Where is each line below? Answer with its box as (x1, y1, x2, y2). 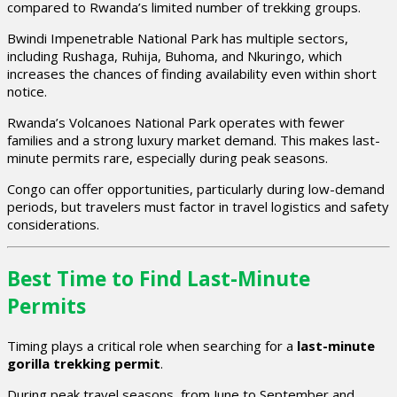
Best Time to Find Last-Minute (7, 264, 310, 292)
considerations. (7, 215, 99, 234)
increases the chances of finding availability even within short (7, 65, 377, 83)
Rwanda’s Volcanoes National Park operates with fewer (7, 113, 345, 132)
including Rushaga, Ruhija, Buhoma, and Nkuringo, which (7, 47, 342, 66)
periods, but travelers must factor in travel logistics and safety (7, 198, 389, 216)
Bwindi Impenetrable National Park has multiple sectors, (7, 29, 348, 48)
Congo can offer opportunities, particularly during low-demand (7, 180, 385, 198)
